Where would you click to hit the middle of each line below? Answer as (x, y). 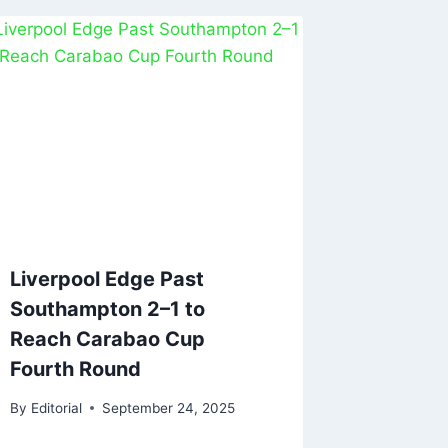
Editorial (56, 407)
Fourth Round (76, 369)
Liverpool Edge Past (107, 279)
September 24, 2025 (168, 407)
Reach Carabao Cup (108, 339)
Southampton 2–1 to (108, 309)
